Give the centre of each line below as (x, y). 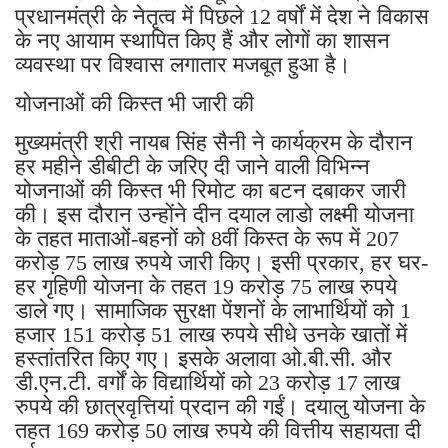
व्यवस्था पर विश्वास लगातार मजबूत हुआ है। (183, 64)
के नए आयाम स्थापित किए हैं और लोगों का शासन (202, 40)
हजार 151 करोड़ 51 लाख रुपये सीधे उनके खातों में (211, 334)
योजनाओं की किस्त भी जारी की (134, 103)
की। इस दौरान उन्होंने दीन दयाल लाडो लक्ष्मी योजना (214, 214)
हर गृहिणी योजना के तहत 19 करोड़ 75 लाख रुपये (206, 286)
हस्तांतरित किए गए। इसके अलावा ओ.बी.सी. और (203, 358)
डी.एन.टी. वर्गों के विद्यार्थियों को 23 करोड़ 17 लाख (207, 382)
